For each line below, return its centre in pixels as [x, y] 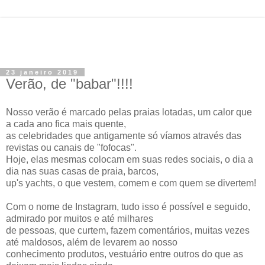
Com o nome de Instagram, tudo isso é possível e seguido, [128, 206]
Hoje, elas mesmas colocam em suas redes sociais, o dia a [130, 159]
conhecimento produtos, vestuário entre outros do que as [125, 254]
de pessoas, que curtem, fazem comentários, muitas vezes [128, 230]
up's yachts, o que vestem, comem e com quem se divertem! [131, 183]
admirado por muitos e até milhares [80, 218]
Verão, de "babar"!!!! [70, 84]
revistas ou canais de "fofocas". [71, 147]
